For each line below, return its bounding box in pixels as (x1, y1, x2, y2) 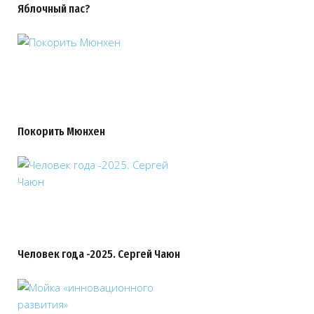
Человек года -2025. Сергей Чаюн (18, 247, 180, 261)
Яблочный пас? (18, 1, 90, 16)
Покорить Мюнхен (18, 124, 105, 139)
